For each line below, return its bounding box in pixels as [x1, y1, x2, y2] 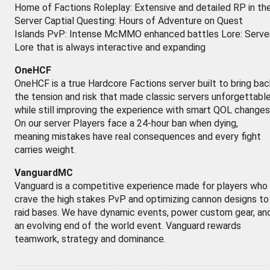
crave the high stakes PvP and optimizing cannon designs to [14, 193, 269, 205]
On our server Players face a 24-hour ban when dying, [14, 118, 238, 129]
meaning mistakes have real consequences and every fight [14, 131, 261, 142]
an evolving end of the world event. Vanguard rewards [14, 220, 241, 231]
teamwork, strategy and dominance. [14, 233, 166, 245]
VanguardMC [14, 167, 73, 178]
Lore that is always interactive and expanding [14, 42, 206, 53]
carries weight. [14, 144, 76, 155]
